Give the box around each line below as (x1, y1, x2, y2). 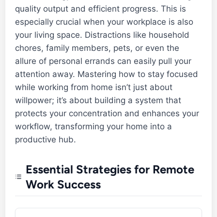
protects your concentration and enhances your (15, 108, 200, 118)
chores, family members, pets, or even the (15, 43, 180, 53)
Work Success (26, 177, 101, 191)
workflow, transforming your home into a (15, 121, 172, 131)
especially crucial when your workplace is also (15, 16, 194, 27)
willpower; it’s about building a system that (15, 95, 182, 105)
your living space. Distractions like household (15, 30, 190, 40)
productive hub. (15, 134, 77, 144)
